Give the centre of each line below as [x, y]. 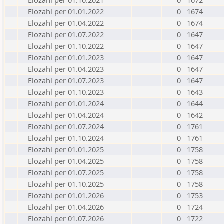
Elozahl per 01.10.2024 [66, 138]
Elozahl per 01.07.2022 [66, 34]
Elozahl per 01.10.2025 [66, 184]
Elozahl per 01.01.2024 [66, 103]
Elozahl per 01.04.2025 [66, 161]
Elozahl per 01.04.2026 [66, 207]
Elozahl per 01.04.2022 [66, 23]
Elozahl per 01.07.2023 [66, 80]
